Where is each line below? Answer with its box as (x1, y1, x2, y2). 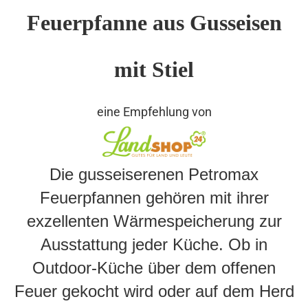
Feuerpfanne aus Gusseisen (26, 10, 282, 35)
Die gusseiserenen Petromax (49, 165, 258, 184)
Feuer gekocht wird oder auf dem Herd (14, 282, 294, 300)
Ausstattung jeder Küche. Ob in (41, 235, 267, 254)
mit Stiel (114, 57, 194, 82)
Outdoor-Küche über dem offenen (32, 258, 276, 277)
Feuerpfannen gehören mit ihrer (39, 188, 269, 207)
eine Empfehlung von (96, 104, 212, 119)
